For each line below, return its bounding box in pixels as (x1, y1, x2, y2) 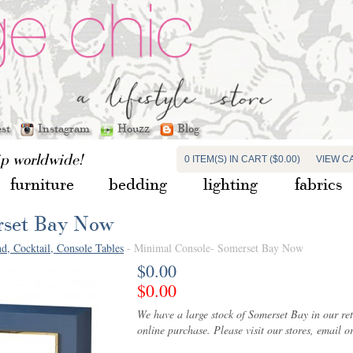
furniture (9, 173, 74, 194)
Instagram (38, 121, 96, 136)
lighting (203, 173, 258, 194)
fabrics (295, 173, 342, 194)
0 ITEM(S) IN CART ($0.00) (184, 154, 300, 165)
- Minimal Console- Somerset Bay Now (124, 240, 303, 255)
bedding (108, 173, 167, 194)
